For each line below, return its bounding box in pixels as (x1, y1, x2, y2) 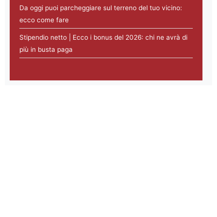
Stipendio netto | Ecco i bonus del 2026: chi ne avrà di (19, 33, 187, 42)
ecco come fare (19, 16, 69, 24)
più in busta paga (19, 46, 73, 54)
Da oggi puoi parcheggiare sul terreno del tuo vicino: (19, 4, 182, 12)
